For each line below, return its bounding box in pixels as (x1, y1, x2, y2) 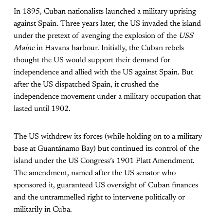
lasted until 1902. (14, 105, 71, 113)
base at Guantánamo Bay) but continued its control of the (14, 145, 199, 153)
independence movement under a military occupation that (14, 92, 200, 101)
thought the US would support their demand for (14, 56, 170, 64)
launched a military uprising (106, 7, 196, 16)
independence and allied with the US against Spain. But (14, 68, 193, 76)
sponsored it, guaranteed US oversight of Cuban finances (14, 181, 198, 189)
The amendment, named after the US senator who (14, 169, 176, 177)
